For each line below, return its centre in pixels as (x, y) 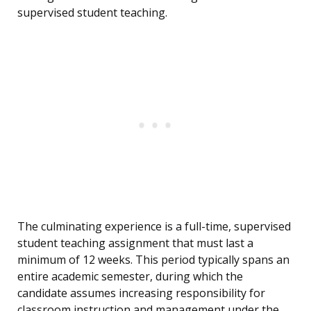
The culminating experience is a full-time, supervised (154, 227)
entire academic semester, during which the (130, 277)
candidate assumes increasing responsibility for (141, 293)
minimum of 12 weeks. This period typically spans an (153, 260)
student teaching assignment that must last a (135, 243)
